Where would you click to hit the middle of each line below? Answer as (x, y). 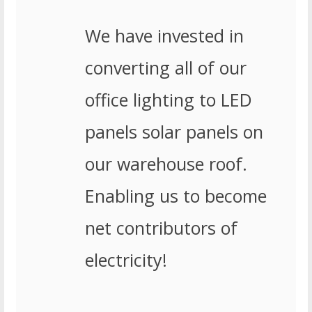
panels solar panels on (174, 132)
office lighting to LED (168, 100)
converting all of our (165, 68)
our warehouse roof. (166, 164)
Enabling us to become (175, 196)
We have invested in (164, 36)
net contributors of (161, 228)
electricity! (126, 260)
